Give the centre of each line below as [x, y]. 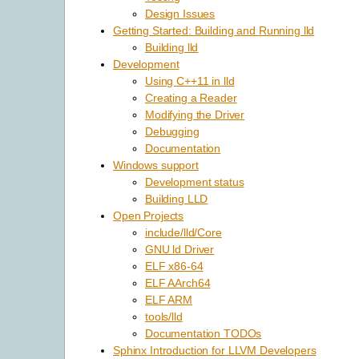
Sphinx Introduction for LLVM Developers [215, 351]
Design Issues [180, 14]
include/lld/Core [184, 233]
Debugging [172, 132]
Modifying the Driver [195, 115]
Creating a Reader [191, 98]
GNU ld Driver [180, 250]
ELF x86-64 [174, 266]
